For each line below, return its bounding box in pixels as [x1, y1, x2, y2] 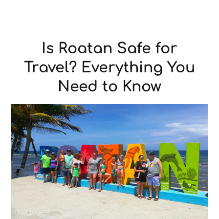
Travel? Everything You [24, 60, 195, 76]
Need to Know [58, 79, 161, 95]
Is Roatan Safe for [42, 41, 177, 57]
